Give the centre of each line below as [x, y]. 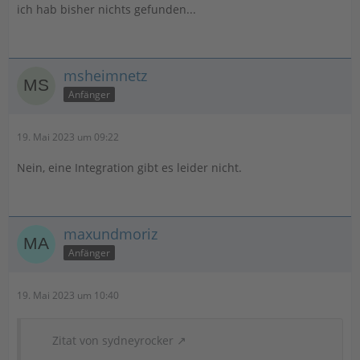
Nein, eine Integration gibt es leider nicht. [129, 168]
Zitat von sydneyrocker [113, 340]
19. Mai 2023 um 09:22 [68, 137]
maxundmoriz [110, 234]
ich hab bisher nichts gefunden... [106, 9]
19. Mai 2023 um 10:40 [68, 295]
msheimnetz [105, 76]
